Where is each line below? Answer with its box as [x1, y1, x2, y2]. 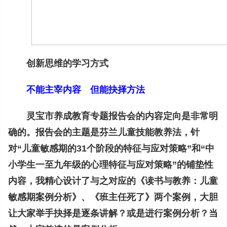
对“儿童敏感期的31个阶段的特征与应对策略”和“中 [8, 143, 214, 154]
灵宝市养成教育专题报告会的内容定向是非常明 [26, 111, 218, 121]
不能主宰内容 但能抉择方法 [26, 85, 145, 95]
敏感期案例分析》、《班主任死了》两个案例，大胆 [8, 192, 218, 202]
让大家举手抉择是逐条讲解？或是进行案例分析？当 [8, 208, 218, 218]
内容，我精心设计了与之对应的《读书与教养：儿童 [8, 176, 218, 186]
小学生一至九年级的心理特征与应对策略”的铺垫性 [8, 160, 213, 170]
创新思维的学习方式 [26, 58, 108, 68]
